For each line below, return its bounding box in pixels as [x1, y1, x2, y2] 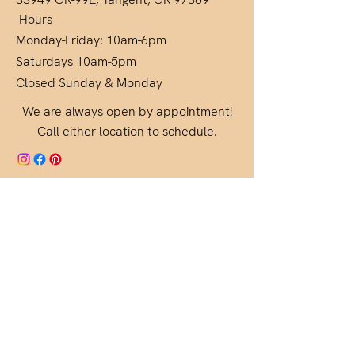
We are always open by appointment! [21, 103, 232, 120]
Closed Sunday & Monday [16, 74, 162, 91]
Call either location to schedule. [36, 123, 217, 139]
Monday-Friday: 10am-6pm [16, 32, 166, 48]
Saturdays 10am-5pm [16, 53, 136, 70]
